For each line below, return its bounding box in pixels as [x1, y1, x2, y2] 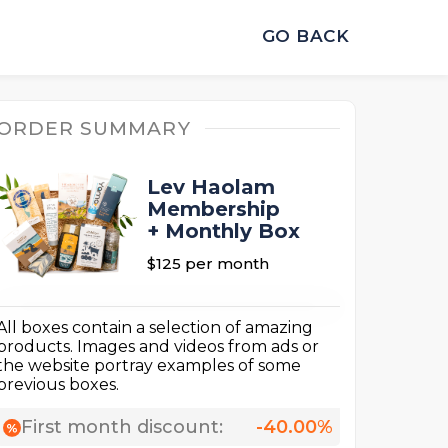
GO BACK [261, 25, 349, 46]
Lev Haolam [147, 175, 275, 200]
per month [185, 254, 269, 274]
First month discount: [21, 416, 223, 439]
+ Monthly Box [147, 219, 300, 244]
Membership [147, 197, 280, 222]
